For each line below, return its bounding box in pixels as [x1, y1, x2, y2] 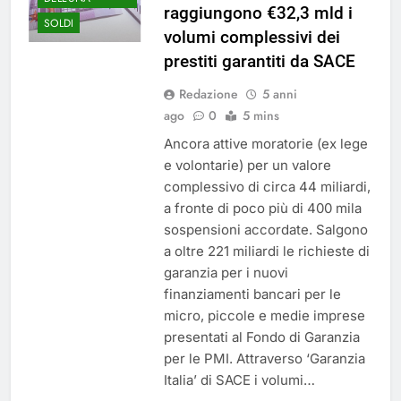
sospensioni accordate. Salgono [163, 221, 368, 239]
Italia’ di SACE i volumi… [163, 371, 315, 389]
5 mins [242, 107, 279, 125]
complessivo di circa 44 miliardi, [163, 178, 371, 196]
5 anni [261, 85, 297, 104]
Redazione [178, 85, 238, 104]
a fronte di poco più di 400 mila [163, 200, 362, 218]
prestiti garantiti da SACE [163, 51, 355, 73]
